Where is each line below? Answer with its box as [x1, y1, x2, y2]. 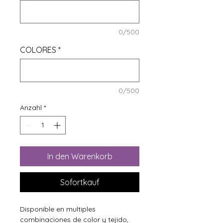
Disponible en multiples [20, 205, 96, 214]
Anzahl [20, 103, 42, 112]
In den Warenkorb [47, 151, 112, 162]
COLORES [20, 45, 56, 55]
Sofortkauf [60, 177, 100, 188]
